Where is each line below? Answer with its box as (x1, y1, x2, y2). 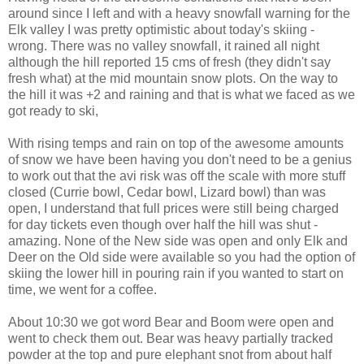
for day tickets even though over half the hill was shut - (8, 217, 318, 232)
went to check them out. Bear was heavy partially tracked (8, 331, 333, 345)
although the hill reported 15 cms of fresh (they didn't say (8, 54, 331, 69)
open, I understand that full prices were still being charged (8, 201, 339, 215)
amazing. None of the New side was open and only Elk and (8, 233, 348, 248)
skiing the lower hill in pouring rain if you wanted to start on (8, 266, 344, 280)
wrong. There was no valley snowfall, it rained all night (8, 38, 319, 53)
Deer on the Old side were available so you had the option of (8, 249, 355, 264)
